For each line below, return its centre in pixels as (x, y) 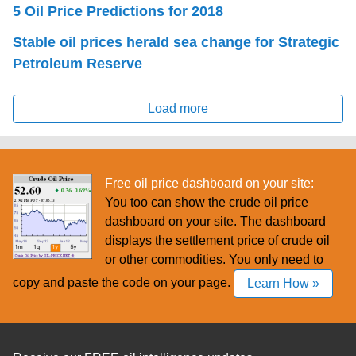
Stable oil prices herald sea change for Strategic (176, 43)
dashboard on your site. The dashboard (215, 221)
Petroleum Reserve (77, 64)
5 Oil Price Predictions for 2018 (118, 11)
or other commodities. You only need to (214, 259)
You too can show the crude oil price (207, 202)
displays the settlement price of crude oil (217, 240)
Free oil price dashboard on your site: (209, 183)
